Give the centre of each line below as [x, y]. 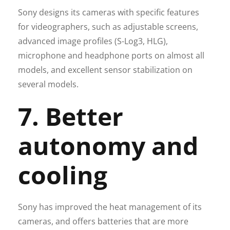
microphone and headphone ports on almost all [111, 55]
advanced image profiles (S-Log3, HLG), [93, 41]
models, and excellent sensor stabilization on [105, 70]
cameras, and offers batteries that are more [103, 221]
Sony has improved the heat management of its [110, 207]
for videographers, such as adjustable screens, [108, 26]
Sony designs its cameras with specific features [109, 12]
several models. [48, 84]
